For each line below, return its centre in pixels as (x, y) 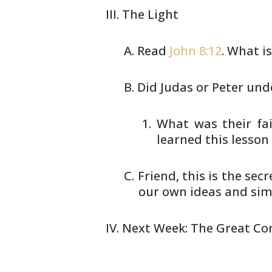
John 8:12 (196, 51)
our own (163, 192)
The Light (151, 14)
